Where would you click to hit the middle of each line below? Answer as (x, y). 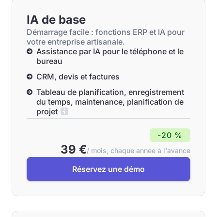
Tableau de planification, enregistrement (110, 92)
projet (47, 111)
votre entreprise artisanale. (76, 42)
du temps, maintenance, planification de (110, 102)
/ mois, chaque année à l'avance (139, 150)
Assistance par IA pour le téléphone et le (110, 51)
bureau (49, 61)
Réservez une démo (108, 169)
